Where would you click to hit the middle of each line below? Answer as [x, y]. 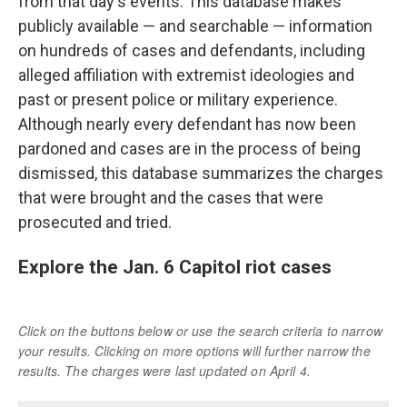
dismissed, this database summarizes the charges [201, 173]
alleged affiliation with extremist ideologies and [186, 75]
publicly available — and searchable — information [195, 26]
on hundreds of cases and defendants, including [192, 50]
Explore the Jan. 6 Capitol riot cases [175, 267]
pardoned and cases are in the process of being [189, 149]
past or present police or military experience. [178, 99]
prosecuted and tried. [95, 222]
